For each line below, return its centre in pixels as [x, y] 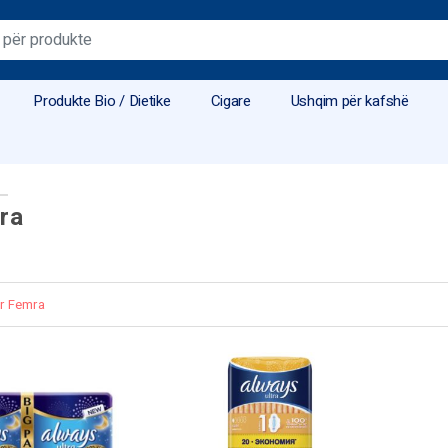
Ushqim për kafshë [349, 101]
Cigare [230, 101]
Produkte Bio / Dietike [102, 101]
